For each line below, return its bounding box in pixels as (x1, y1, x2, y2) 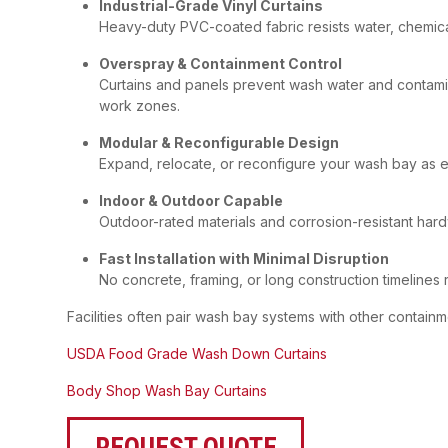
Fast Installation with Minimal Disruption (99, 250, 389, 267)
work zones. (99, 97, 180, 114)
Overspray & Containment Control (99, 55, 342, 72)
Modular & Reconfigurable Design (99, 134, 339, 151)
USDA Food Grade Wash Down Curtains (67, 345, 327, 362)
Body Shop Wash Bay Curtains (67, 382, 267, 399)
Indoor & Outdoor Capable (99, 192, 283, 209)
